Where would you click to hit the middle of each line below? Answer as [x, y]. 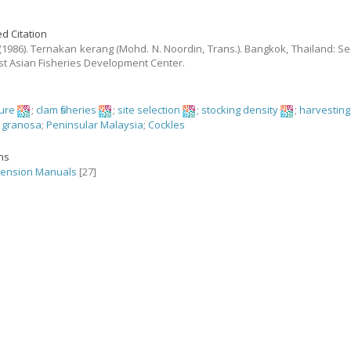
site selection [149, 110]
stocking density [240, 110]
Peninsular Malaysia [95, 124]
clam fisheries [67, 110]
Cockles [167, 124]
